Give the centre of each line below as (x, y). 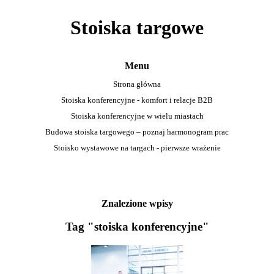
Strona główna (137, 84)
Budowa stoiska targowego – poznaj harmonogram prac (137, 132)
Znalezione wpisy (137, 203)
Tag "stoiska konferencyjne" (137, 227)
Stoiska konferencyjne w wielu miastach (137, 116)
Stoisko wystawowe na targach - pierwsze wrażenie (137, 148)
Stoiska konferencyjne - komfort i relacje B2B (137, 100)
